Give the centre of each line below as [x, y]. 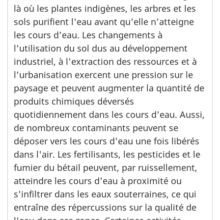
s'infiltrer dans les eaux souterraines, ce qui [105, 194]
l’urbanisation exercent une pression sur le [103, 74]
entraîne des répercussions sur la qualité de [105, 207]
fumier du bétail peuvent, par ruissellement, [106, 167]
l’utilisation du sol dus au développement [101, 48]
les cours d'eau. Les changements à [88, 35]
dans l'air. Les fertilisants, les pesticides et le [107, 154]
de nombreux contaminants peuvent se [96, 127]
